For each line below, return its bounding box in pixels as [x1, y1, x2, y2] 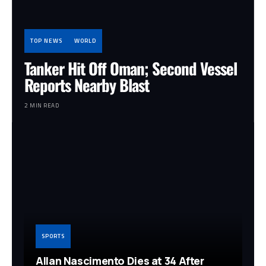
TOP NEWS [30, 36, 62, 46]
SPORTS [42, 231, 65, 240]
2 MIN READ [24, 101, 59, 110]
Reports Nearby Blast [24, 73, 149, 97]
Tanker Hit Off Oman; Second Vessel [24, 56, 237, 81]
